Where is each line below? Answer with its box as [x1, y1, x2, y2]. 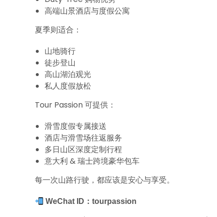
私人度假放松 [45, 80, 91, 92]
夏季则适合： [35, 24, 81, 35]
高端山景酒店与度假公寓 [45, 5, 130, 16]
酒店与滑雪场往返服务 [45, 132, 122, 143]
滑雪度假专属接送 [45, 121, 107, 132]
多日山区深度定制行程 [45, 144, 122, 155]
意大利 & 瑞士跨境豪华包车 [45, 155, 139, 167]
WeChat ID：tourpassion [46, 197, 137, 205]
